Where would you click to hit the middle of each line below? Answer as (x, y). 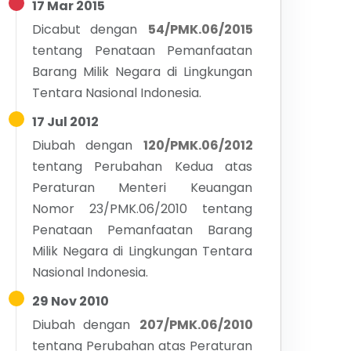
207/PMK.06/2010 (196, 325)
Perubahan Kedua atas (174, 166)
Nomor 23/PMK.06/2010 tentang (142, 209)
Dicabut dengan (85, 29)
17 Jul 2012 (65, 122)
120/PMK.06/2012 (198, 145)
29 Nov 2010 (70, 301)
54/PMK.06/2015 (200, 29)
